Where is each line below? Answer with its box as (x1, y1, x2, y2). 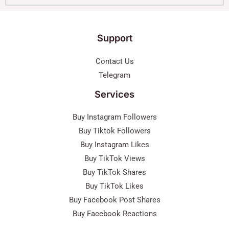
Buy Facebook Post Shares (68, 195, 161, 204)
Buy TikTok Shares (83, 167, 146, 177)
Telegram (99, 70, 130, 80)
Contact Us (95, 56, 134, 66)
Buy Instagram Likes (80, 140, 149, 149)
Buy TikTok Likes (85, 181, 144, 191)
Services (95, 88, 134, 100)
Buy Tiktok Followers (78, 126, 151, 135)
